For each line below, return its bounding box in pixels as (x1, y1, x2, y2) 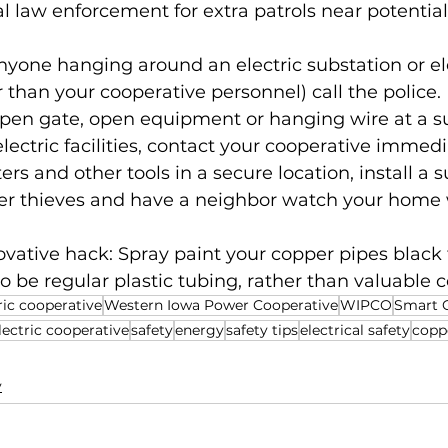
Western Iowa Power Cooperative (104, 296, 338, 314)
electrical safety (300, 321, 410, 339)
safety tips (226, 321, 298, 339)
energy (175, 321, 224, 339)
